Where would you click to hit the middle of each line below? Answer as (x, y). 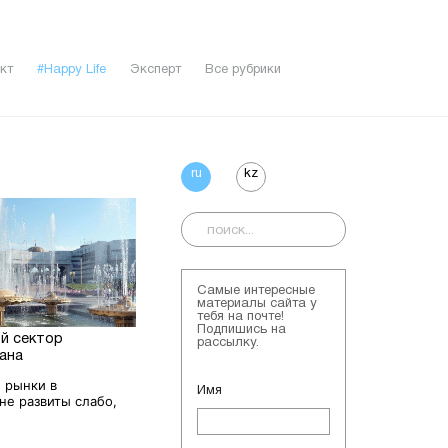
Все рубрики (242, 70)
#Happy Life (71, 70)
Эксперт (155, 70)
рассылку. (228, 342)
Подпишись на (241, 329)
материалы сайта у (257, 303)
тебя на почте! (240, 316)
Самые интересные (256, 290)
